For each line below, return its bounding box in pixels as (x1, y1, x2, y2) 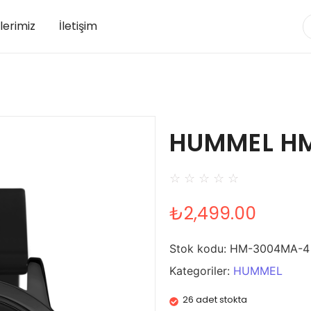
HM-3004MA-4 (230, 242, 310, 256)
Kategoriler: (169, 264, 233, 278)
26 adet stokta (183, 293, 247, 307)
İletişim (58, 18, 97, 35)
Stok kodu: (169, 242, 230, 256)
